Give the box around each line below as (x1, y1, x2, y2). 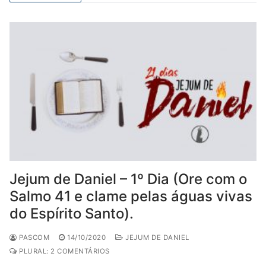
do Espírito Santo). (9, 205, 134, 222)
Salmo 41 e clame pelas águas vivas (9, 188, 252, 205)
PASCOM (17, 233, 49, 242)
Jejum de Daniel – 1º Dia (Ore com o (9, 170, 247, 188)
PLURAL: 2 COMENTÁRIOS (17, 247, 110, 255)
